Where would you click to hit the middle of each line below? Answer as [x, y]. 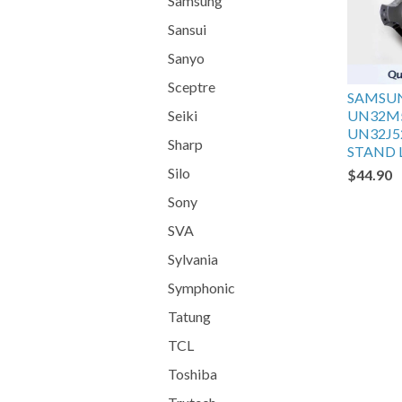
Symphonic [201, 288]
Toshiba [192, 374]
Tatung [189, 316]
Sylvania [193, 259]
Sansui [187, 29]
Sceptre [192, 87]
